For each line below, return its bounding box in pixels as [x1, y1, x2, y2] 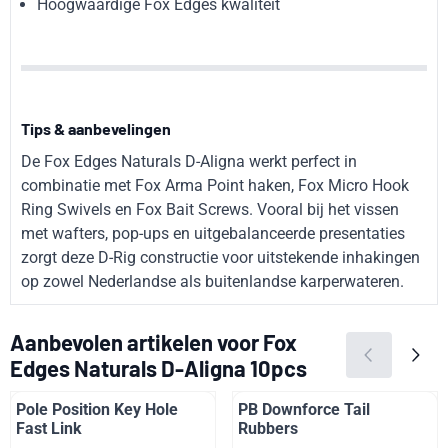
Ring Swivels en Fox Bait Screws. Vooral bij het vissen [21, 200, 399, 220]
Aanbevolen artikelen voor [10, 329, 263, 356]
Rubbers [238, 418, 298, 438]
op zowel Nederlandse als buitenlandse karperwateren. [21, 272, 404, 292]
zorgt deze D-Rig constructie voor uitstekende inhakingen [21, 248, 420, 268]
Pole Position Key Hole [16, 399, 178, 419]
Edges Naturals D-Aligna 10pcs [10, 355, 307, 382]
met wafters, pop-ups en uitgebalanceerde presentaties [21, 224, 405, 244]
